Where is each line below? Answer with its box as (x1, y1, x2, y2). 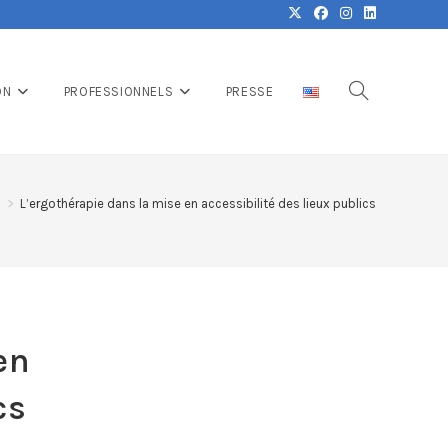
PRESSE (225, 84, 274, 99)
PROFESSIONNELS (63, 84, 174, 99)
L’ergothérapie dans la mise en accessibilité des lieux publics (20, 196, 376, 211)
